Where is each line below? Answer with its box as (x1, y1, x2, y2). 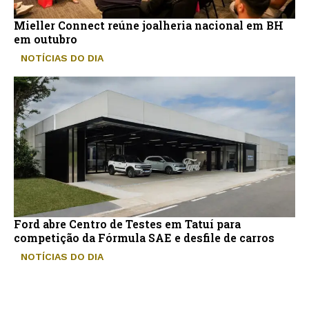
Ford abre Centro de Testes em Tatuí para (14, 217, 241, 232)
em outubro (14, 32, 77, 47)
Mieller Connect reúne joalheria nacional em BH (14, 18, 283, 33)
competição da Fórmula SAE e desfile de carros (14, 230, 275, 246)
